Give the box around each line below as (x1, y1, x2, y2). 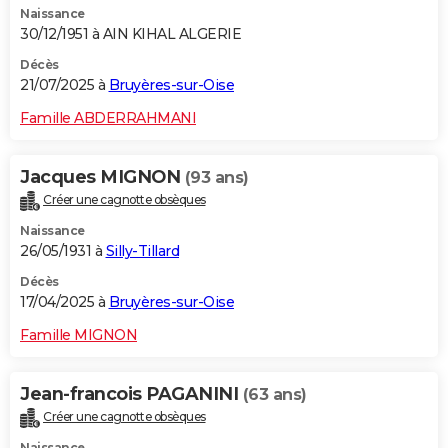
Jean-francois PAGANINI (20, 383, 243, 406)
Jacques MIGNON (20, 166, 185, 189)
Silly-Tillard (105, 242, 179, 261)
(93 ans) (184, 168, 249, 188)
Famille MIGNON (20, 326, 137, 345)
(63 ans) (242, 385, 307, 405)
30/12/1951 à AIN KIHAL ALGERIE (20, 25, 241, 44)
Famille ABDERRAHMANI (20, 109, 196, 128)
